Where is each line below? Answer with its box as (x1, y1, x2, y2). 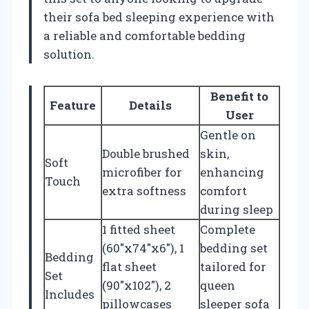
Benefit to (210, 88, 268, 105)
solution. (43, 46, 94, 63)
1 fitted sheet (102, 221, 175, 238)
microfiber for (102, 164, 182, 181)
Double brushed (102, 146, 190, 162)
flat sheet (102, 259, 157, 275)
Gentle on (200, 127, 256, 143)
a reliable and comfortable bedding (43, 28, 246, 44)
